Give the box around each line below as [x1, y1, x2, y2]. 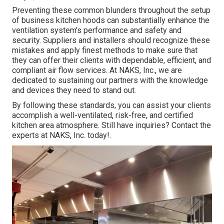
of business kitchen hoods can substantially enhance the [12, 15, 209, 25]
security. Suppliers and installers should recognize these [12, 35, 210, 45]
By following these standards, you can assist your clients [12, 100, 211, 110]
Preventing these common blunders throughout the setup [12, 5, 210, 15]
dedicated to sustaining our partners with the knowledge [12, 75, 208, 85]
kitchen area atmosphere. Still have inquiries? [12, 120, 171, 130]
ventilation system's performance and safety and [12, 25, 181, 35]
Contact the [171, 120, 211, 130]
